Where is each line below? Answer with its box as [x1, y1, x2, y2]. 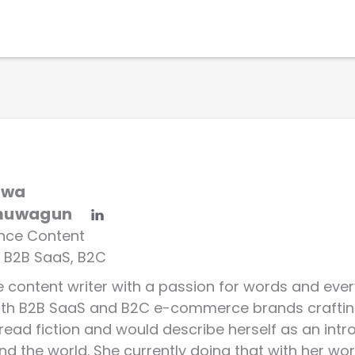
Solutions [10, 19, 71, 38]
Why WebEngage [101, 19, 211, 38]
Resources [242, 19, 310, 38]
